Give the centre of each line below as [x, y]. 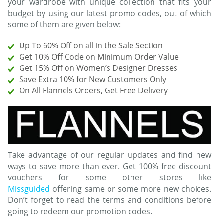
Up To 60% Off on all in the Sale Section [91, 45]
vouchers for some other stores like [109, 178]
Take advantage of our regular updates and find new [109, 155]
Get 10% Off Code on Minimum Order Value [99, 57]
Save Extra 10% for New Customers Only [93, 79]
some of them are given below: [64, 24]
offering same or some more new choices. [131, 189]
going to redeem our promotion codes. [80, 211]
